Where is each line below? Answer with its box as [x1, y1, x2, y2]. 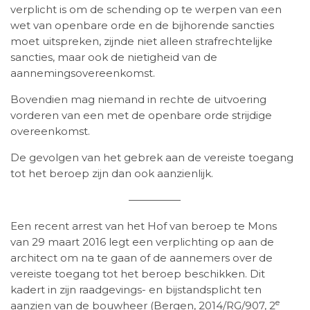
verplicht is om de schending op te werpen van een [10, 3, 282, 17]
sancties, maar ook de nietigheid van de [10, 51, 217, 64]
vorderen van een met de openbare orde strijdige [10, 109, 272, 122]
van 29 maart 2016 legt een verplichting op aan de [10, 235, 274, 249]
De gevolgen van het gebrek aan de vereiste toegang [10, 151, 293, 165]
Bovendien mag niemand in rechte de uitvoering [10, 93, 266, 107]
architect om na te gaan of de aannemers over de [10, 251, 273, 265]
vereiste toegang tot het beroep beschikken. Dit [10, 267, 265, 281]
